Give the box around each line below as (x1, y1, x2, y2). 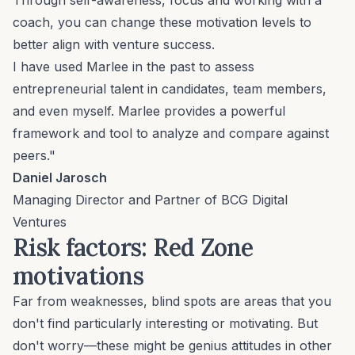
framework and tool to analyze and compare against (13, 125, 329, 142)
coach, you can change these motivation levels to (13, 14, 311, 31)
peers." (13, 147, 55, 164)
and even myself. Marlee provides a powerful (13, 103, 285, 120)
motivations (13, 261, 143, 292)
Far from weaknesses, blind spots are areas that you (13, 293, 331, 310)
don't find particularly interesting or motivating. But (13, 315, 318, 332)
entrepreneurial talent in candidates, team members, (13, 81, 326, 97)
